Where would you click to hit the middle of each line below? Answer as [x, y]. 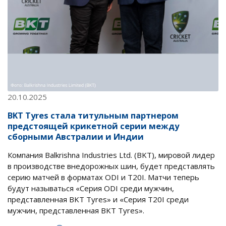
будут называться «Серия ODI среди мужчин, [91, 188]
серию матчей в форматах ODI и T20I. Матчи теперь [103, 177]
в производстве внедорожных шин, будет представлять [111, 166]
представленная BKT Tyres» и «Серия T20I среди [98, 199]
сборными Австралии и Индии [76, 136]
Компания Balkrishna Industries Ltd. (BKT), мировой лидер [111, 155]
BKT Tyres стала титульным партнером [93, 115]
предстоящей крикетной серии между [93, 126]
